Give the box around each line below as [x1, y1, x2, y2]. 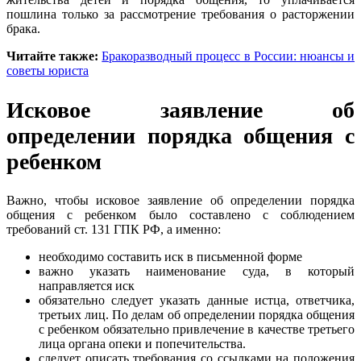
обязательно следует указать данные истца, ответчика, [39, 293, 355, 307]
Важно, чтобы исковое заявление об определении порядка [6, 193, 355, 207]
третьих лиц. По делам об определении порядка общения [39, 307, 355, 322]
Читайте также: [6, 49, 99, 64]
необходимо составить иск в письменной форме [39, 249, 302, 263]
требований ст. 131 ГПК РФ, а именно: [6, 222, 224, 236]
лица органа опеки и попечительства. [39, 336, 246, 351]
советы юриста [6, 64, 89, 78]
